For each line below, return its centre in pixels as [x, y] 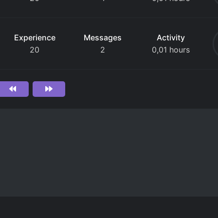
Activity [171, 37]
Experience [35, 37]
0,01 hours [171, 50]
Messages [103, 37]
